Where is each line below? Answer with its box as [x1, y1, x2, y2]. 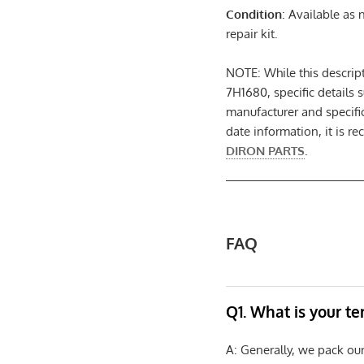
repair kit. [226, 25, 279, 41]
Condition [226, 6, 283, 22]
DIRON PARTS [226, 142, 305, 158]
